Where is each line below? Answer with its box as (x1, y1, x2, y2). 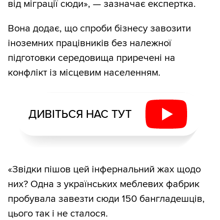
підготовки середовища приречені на (8, 52, 175, 64)
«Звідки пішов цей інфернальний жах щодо (8, 163, 201, 175)
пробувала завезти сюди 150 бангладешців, (8, 192, 205, 205)
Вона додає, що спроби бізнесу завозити (8, 22, 191, 34)
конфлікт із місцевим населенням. (8, 66, 161, 79)
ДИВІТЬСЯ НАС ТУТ (28, 107, 132, 121)
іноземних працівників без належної (8, 37, 171, 49)
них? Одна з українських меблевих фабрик (8, 178, 199, 190)
